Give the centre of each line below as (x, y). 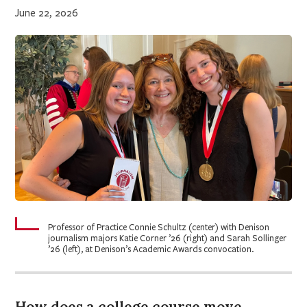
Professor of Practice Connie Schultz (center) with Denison (159, 227)
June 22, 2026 (47, 13)
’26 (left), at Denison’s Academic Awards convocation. (151, 249)
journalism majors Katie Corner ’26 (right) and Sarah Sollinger (168, 238)
